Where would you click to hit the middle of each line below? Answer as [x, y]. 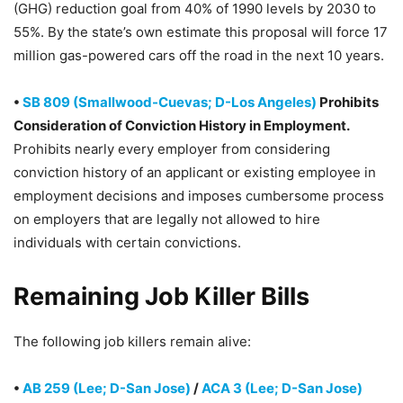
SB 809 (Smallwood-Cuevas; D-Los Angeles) [170, 102]
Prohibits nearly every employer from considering [172, 149]
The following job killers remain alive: [132, 341]
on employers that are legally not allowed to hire [167, 219]
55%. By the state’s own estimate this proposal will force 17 [201, 32]
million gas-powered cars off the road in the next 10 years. [199, 55]
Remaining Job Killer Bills [161, 296]
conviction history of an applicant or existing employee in [195, 172]
